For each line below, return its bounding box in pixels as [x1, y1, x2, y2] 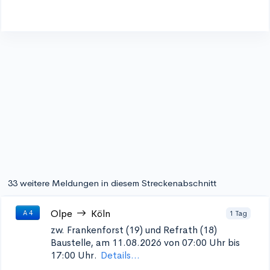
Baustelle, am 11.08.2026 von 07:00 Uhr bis [51, 236, 240, 249]
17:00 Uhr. [51, 249, 97, 262]
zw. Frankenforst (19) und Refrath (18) [51, 224, 217, 236]
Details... [101, 249, 140, 262]
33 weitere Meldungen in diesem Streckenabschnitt [8, 177, 216, 189]
